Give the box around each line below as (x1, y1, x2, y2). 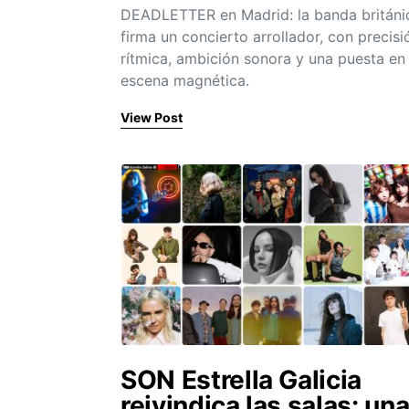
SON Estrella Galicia (121, 363, 362, 395)
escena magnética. (121, 71, 249, 90)
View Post (121, 110, 183, 126)
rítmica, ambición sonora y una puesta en (121, 49, 405, 68)
